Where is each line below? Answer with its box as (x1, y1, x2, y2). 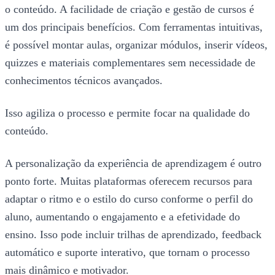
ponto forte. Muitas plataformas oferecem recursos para (5, 174, 252, 187)
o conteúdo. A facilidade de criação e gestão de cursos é (5, 2, 254, 15)
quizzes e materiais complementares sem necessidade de (5, 56, 255, 69)
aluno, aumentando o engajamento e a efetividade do (5, 210, 240, 223)
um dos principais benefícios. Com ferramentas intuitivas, (5, 20, 263, 33)
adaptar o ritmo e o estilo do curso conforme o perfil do (5, 192, 253, 205)
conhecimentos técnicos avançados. (5, 74, 163, 87)
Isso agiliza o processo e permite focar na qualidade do (5, 106, 250, 119)
